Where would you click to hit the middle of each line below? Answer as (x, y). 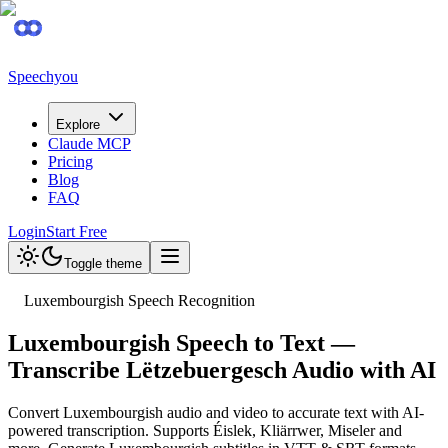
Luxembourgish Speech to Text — (181, 342)
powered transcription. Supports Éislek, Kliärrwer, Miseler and (205, 430)
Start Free (76, 231)
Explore (78, 124)
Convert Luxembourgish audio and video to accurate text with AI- (216, 412)
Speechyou (43, 76)
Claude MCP (89, 143)
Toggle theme (103, 263)
